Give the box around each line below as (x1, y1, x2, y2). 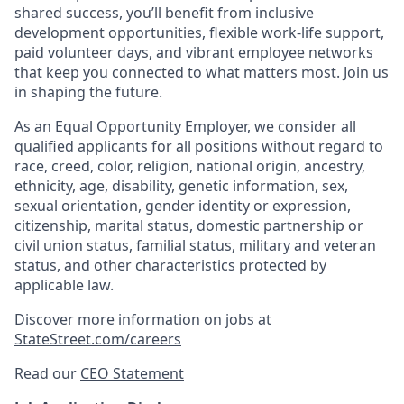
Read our (14, 363, 80, 383)
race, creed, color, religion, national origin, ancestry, (14, 156, 365, 176)
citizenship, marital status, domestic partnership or (14, 216, 363, 235)
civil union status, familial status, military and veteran (14, 235, 376, 255)
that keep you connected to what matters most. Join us (14, 62, 389, 82)
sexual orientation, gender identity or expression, (14, 196, 351, 216)
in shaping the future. (14, 82, 162, 102)
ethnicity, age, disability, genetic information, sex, (14, 176, 348, 196)
